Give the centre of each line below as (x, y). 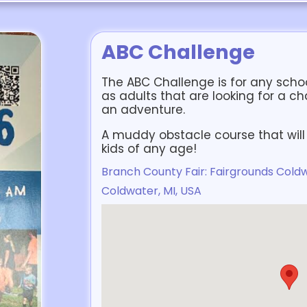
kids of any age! (149, 149)
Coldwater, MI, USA (151, 191)
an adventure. (143, 110)
